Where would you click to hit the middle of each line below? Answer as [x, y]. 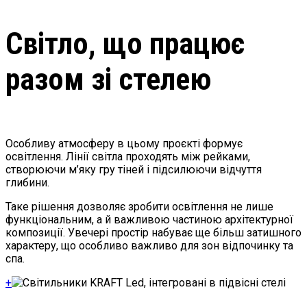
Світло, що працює [125, 44]
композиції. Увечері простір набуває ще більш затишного [153, 233]
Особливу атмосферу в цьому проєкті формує [124, 144]
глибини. [27, 183]
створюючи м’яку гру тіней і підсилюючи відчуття [134, 170]
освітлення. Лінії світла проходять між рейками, [128, 157]
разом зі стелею [108, 79]
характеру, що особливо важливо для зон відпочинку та [149, 246]
